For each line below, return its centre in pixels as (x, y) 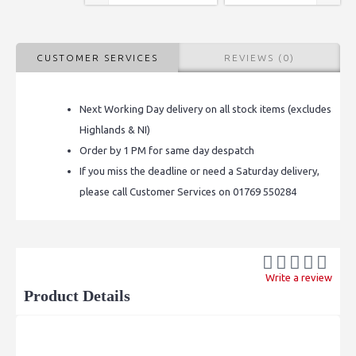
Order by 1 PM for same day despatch (167, 150)
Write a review (299, 277)
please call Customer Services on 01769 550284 (188, 191)
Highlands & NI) (115, 129)
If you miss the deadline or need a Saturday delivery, (199, 170)
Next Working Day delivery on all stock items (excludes (205, 108)
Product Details (77, 296)
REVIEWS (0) (259, 57)
